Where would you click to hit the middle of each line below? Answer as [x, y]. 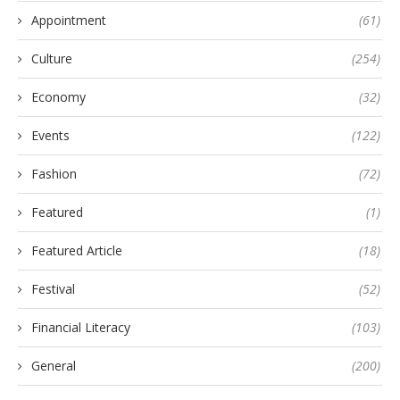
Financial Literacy [81, 328]
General [54, 366]
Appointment [69, 21]
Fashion [54, 174]
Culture [52, 59]
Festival [53, 289]
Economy [58, 97]
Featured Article [77, 251]
